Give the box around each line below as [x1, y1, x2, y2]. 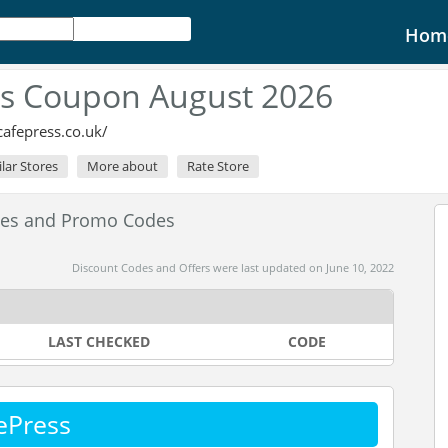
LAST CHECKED [48, 332, 150, 351]
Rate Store [187, 157, 249, 175]
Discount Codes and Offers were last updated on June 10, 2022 [72, 260, 394, 275]
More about [87, 157, 158, 175]
